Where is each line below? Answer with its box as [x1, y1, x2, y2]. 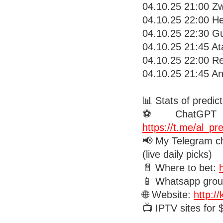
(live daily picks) [142, 149, 212, 160]
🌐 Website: [142, 189, 194, 200]
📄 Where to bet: [142, 162, 219, 173]
